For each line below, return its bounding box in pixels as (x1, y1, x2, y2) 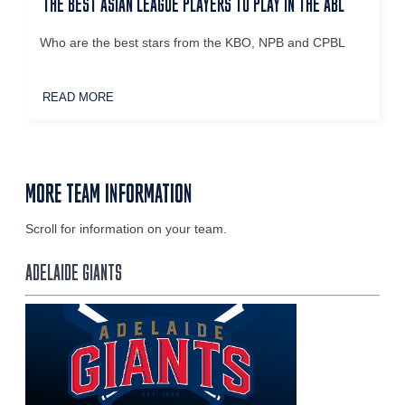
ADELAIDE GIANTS (25, 259, 122, 284)
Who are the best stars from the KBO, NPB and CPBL (40, 35, 346, 50)
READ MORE (42, 89, 115, 104)
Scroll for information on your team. (25, 221, 227, 236)
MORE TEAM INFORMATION (25, 179, 193, 206)
